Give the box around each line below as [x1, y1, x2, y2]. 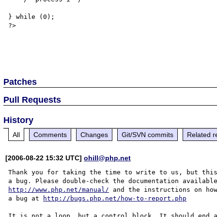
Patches [3, 77, 37, 87]
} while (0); [8, 13, 55, 20]
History [3, 115, 34, 125]
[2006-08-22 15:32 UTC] [5, 154, 84, 162]
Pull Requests [3, 94, 62, 105]
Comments [33, 130, 67, 139]
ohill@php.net [84, 154, 131, 162]
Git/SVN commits [122, 130, 174, 139]
